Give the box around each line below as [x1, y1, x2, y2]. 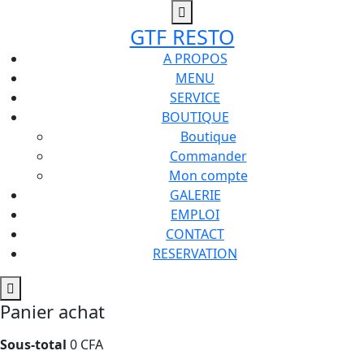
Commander [169, 147, 247, 165]
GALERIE [169, 186, 221, 204]
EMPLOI [171, 206, 219, 223]
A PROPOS [162, 50, 227, 67]
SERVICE [170, 89, 220, 106]
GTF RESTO [129, 23, 235, 50]
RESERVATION [153, 245, 237, 262]
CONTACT [166, 225, 224, 243]
